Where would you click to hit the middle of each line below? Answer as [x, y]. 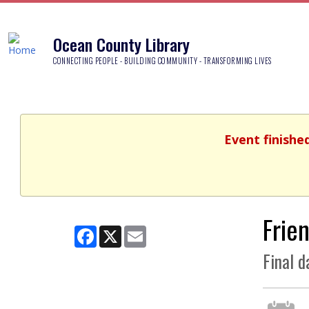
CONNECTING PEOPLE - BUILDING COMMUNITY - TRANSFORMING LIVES [162, 60]
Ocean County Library [121, 44]
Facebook [118, 231]
